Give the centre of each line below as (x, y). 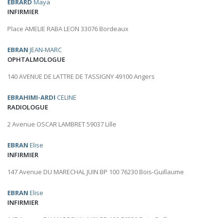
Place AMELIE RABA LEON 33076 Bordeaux (68, 29)
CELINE (66, 98)
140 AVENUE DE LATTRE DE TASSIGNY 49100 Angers (81, 77)
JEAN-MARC (45, 50)
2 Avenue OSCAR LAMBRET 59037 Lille (62, 124)
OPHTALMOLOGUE (36, 60)
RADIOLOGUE (28, 107)
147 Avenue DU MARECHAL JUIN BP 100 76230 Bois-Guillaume (96, 172)
